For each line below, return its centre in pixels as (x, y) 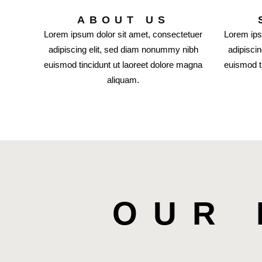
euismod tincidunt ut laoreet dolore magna (123, 65)
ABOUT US (123, 20)
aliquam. (123, 80)
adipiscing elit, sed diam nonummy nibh (123, 49)
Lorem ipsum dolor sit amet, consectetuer (123, 34)
